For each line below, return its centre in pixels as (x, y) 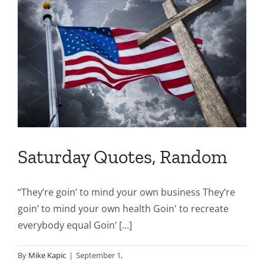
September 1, (99, 255)
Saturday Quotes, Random (123, 156)
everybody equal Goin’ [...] (75, 225)
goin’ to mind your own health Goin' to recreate (123, 208)
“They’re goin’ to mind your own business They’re (126, 192)
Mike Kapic (47, 255)
